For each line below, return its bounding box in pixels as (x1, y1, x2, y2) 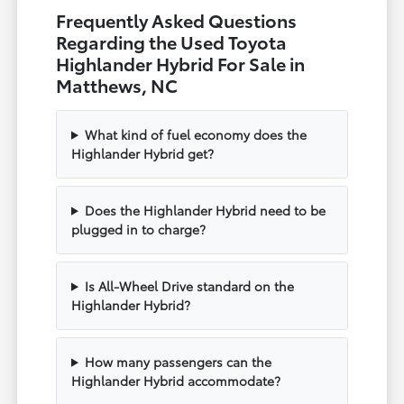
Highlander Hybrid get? (71, 143, 215, 162)
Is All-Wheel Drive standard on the (84, 276, 294, 295)
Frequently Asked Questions (56, 6, 298, 32)
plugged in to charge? (71, 219, 207, 238)
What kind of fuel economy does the (84, 124, 307, 143)
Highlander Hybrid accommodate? (71, 371, 281, 390)
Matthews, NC (56, 71, 179, 97)
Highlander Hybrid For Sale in (56, 50, 306, 76)
